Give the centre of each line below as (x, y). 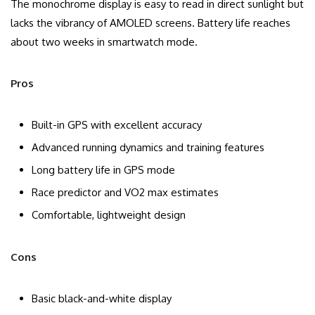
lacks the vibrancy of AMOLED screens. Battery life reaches (150, 23)
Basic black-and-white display (102, 299)
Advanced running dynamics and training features (148, 148)
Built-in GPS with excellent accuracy (117, 125)
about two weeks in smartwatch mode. (104, 42)
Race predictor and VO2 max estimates (125, 193)
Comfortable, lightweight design (109, 215)
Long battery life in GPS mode (103, 170)
